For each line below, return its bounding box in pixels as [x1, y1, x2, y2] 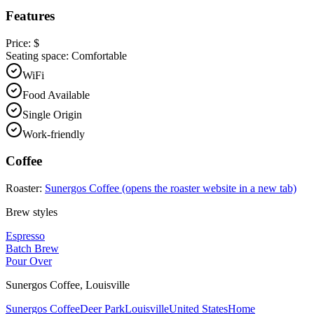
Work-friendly [22, 128, 85, 140]
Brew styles [6, 206, 57, 219]
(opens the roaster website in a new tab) [119, 182, 296, 195]
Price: [6, 36, 34, 49]
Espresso [6, 230, 45, 243]
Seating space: [6, 49, 71, 62]
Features [6, 8, 55, 23]
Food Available [22, 88, 90, 101]
